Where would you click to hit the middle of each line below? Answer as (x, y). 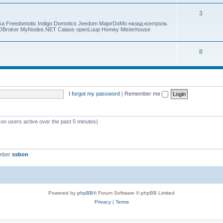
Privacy (103, 202)
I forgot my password (94, 93)
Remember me (143, 93)
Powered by (63, 193)
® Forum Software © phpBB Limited (134, 193)
